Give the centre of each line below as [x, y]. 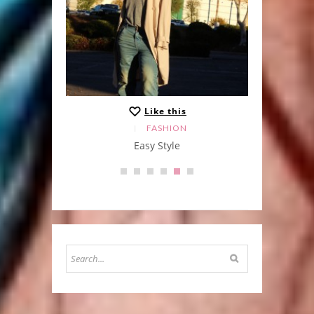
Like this [165, 111]
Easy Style [157, 145]
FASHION [166, 128]
